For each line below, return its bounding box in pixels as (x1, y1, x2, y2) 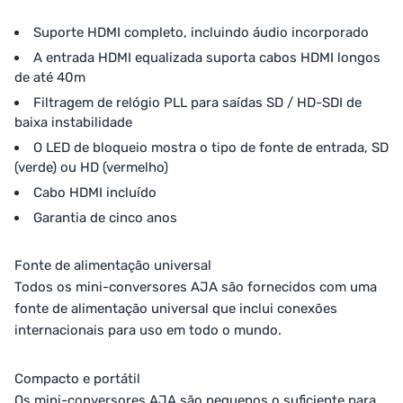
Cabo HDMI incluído (33, 184, 157, 201)
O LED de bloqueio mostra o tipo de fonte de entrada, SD (33, 139, 389, 157)
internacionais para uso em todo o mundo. (14, 322, 282, 339)
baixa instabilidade (14, 114, 132, 131)
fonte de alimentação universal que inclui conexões (14, 300, 337, 318)
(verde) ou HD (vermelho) (14, 159, 168, 176)
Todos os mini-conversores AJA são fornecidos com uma (14, 279, 377, 296)
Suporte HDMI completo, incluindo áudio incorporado (33, 24, 369, 41)
